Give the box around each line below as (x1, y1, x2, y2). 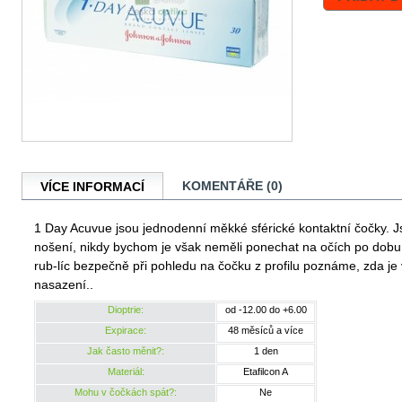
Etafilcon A (243, 365, 288, 377)
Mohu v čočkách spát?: (74, 386, 177, 398)
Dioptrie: (108, 303, 144, 315)
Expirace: (105, 324, 146, 336)
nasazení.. (34, 276, 97, 292)
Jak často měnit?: (87, 345, 164, 356)
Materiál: (107, 365, 144, 377)
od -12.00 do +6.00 (224, 303, 307, 315)
